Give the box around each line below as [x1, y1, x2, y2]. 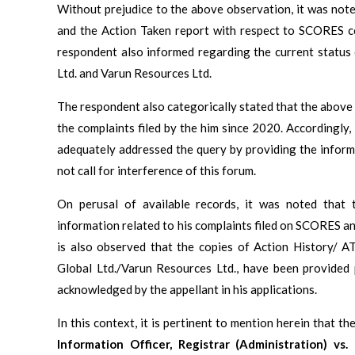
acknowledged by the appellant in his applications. [57, 281, 317, 296]
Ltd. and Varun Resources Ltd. [57, 65, 212, 80]
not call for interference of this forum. [57, 162, 256, 177]
